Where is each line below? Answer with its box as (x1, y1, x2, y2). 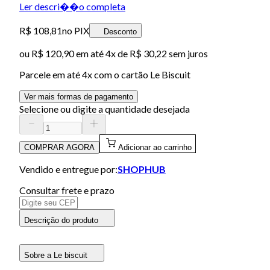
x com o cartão (87, 68, 150, 80)
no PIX (62, 24, 89, 36)
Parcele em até (19, 68, 82, 80)
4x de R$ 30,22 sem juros (105, 47, 208, 59)
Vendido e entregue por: (19, 163, 118, 175)
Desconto (104, 27, 137, 36)
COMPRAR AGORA (24, 142, 95, 152)
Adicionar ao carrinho (118, 142, 192, 152)
